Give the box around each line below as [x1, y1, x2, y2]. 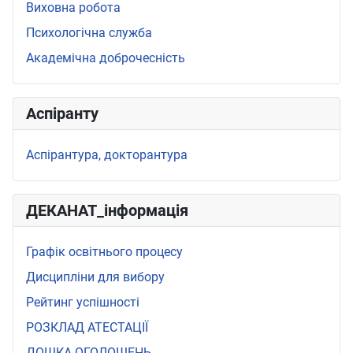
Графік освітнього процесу [26, 244, 183, 260]
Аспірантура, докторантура [26, 147, 188, 163]
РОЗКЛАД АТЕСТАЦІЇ [26, 320, 148, 336]
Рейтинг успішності [26, 295, 139, 310]
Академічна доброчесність [26, 50, 185, 66]
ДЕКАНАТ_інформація [26, 201, 188, 221]
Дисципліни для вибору [26, 269, 165, 285]
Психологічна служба [26, 25, 152, 41]
